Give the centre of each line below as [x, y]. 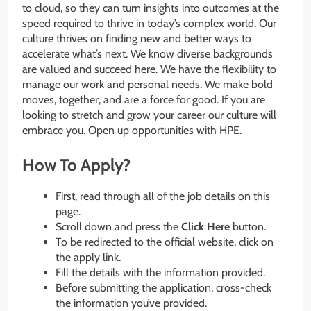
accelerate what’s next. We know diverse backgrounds [148, 54]
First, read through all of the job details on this [163, 196]
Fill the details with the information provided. [160, 272]
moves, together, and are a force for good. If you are [144, 100]
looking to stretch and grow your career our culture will [149, 115]
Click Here [205, 226]
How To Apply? [76, 165]
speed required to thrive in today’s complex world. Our [149, 24]
